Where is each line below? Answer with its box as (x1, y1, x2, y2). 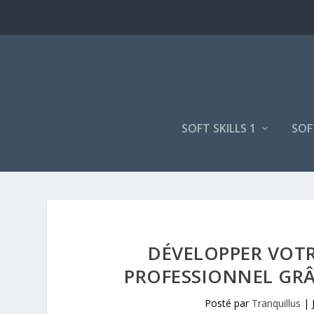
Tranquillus (252, 296, 301, 310)
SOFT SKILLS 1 (182, 121, 256, 136)
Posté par (205, 296, 252, 310)
